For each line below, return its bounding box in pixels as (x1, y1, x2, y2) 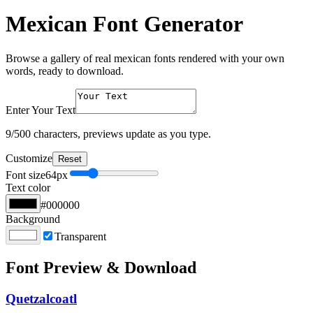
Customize (6, 152, 52, 164)
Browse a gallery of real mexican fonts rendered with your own (6, 52, 284, 64)
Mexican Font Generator (6, 11, 243, 37)
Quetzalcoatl (6, 291, 77, 306)
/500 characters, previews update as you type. (11, 127, 211, 140)
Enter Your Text (6, 103, 75, 116)
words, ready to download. (6, 64, 124, 77)
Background (6, 212, 60, 225)
